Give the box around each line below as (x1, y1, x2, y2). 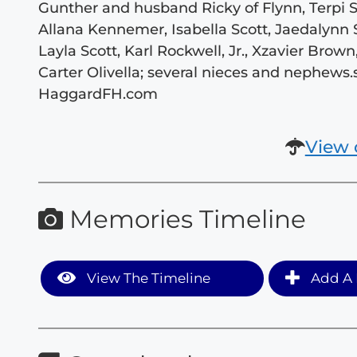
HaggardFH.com (38, 85, 159, 103)
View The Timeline (84, 269, 211, 286)
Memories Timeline (63, 204, 307, 234)
